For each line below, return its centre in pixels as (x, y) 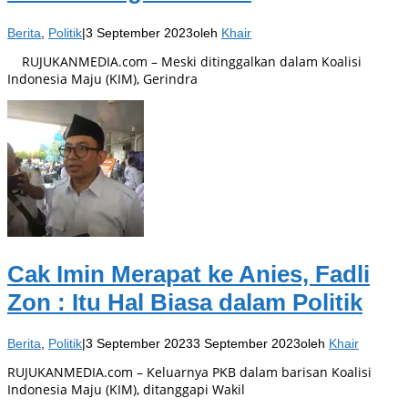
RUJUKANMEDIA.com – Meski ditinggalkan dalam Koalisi (184, 61)
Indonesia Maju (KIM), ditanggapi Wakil (126, 390)
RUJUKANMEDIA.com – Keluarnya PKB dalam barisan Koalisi (189, 372)
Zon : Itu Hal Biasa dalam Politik (185, 302)
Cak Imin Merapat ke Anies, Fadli (189, 274)
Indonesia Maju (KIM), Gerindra (102, 78)
